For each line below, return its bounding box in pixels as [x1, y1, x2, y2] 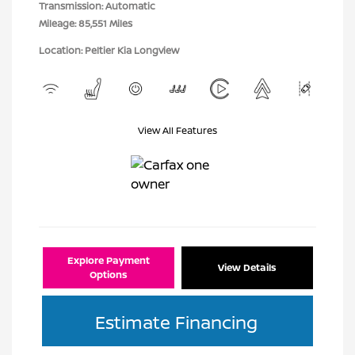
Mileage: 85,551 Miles [39, 17, 132, 30]
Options [90, 268, 128, 281]
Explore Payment [67, 254, 150, 267]
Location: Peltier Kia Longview [39, 44, 179, 57]
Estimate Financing [94, 310, 258, 334]
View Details [218, 261, 277, 274]
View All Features [138, 124, 217, 137]
